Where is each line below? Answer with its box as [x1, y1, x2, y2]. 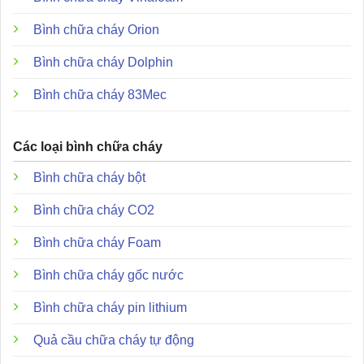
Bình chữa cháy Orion [33, 22, 159, 37]
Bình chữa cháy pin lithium [33, 300, 187, 314]
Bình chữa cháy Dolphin [33, 54, 173, 69]
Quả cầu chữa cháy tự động [33, 332, 194, 347]
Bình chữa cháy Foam [33, 235, 161, 249]
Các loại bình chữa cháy [13, 139, 162, 154]
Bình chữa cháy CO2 [33, 202, 154, 217]
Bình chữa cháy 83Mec [33, 87, 167, 102]
